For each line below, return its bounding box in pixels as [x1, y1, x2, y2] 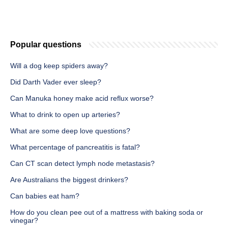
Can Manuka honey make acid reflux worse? [10, 94, 154, 103]
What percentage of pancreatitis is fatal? [10, 143, 140, 152]
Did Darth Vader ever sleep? [10, 78, 101, 87]
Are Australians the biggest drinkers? [10, 176, 128, 184]
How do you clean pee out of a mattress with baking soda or [10, 208, 203, 217]
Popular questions [10, 40, 81, 49]
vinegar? [10, 216, 38, 225]
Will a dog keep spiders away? [10, 62, 108, 70]
